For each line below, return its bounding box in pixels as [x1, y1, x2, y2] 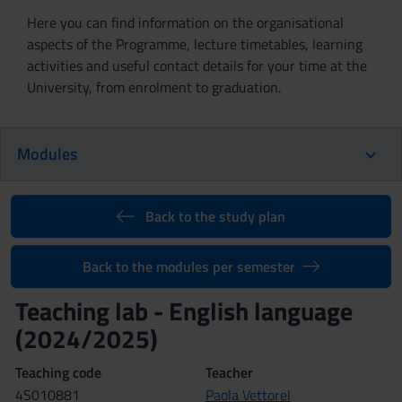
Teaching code [15, 362, 101, 383]
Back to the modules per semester [82, 256, 295, 277]
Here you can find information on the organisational [27, 12, 344, 33]
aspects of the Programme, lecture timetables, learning [27, 33, 363, 55]
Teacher [205, 362, 253, 383]
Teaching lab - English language [15, 292, 358, 330]
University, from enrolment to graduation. [27, 76, 281, 98]
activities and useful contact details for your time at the [27, 55, 367, 76]
